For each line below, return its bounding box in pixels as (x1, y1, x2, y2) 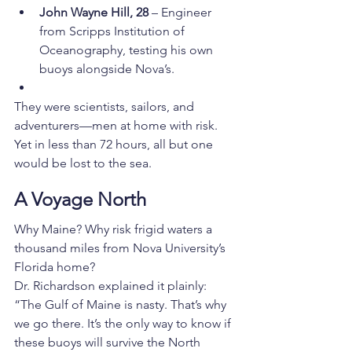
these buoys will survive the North (14, 335, 203, 350)
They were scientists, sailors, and (14, 99, 197, 115)
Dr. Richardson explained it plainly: (14, 278, 210, 294)
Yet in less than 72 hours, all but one (14, 137, 216, 152)
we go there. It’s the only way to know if (14, 316, 234, 332)
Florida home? (14, 259, 95, 275)
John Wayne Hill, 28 (39, 5, 148, 20)
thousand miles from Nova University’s (14, 240, 229, 256)
